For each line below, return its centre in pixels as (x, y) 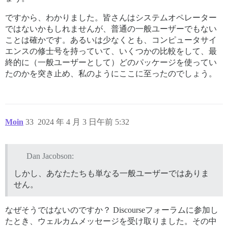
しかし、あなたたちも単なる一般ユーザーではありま (111, 173)
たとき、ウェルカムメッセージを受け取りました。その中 (111, 221)
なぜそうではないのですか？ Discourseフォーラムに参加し (112, 210)
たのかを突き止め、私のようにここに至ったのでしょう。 (111, 74)
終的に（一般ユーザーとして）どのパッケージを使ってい (111, 62)
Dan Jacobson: (50, 156)
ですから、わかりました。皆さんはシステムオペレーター (111, 18)
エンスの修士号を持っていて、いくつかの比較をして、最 (111, 51)
